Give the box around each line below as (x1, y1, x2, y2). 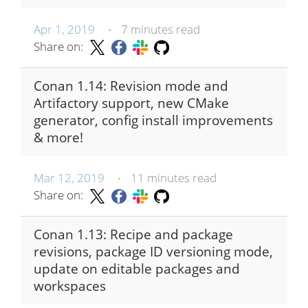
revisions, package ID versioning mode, (34, 243, 273, 261)
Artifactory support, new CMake (34, 93, 229, 112)
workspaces (34, 277, 106, 296)
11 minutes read (130, 169, 217, 186)
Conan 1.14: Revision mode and (34, 76, 228, 95)
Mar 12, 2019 (34, 169, 104, 186)
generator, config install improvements (34, 111, 273, 129)
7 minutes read (120, 21, 200, 37)
